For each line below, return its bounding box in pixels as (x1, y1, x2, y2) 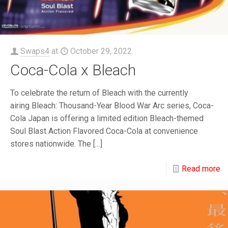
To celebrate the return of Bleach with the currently (10, 88, 188, 98)
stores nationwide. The (10, 139, 91, 149)
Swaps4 (20, 46, 49, 56)
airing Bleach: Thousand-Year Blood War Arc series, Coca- (10, 101, 214, 110)
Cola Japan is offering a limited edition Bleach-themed (10, 113, 204, 123)
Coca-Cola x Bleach (10, 61, 136, 79)
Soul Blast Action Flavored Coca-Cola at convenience (10, 126, 198, 136)
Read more (182, 164, 220, 174)
